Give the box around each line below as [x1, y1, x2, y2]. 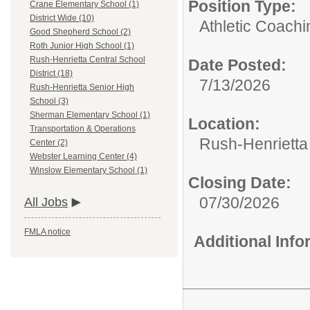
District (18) [30, 69, 73, 79]
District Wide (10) [30, 13, 94, 24]
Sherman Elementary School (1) [30, 110, 150, 120]
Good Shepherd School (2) [30, 27, 131, 37]
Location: [188, 115, 260, 133]
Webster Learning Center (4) [30, 152, 137, 162]
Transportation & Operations [30, 124, 136, 134]
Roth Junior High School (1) [30, 41, 134, 51]
